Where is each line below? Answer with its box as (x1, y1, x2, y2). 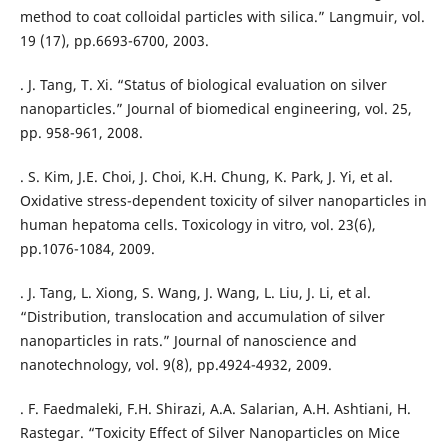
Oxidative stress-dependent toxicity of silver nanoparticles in (19, 191, 427, 211)
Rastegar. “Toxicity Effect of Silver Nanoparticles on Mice (19, 423, 400, 443)
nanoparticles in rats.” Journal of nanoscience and (19, 331, 357, 351)
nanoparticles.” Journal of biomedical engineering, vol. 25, (19, 99, 412, 119)
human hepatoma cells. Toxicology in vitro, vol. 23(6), (19, 215, 376, 235)
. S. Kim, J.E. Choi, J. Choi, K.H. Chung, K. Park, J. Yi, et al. (19, 167, 393, 187)
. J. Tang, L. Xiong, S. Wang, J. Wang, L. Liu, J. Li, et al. (19, 283, 371, 303)
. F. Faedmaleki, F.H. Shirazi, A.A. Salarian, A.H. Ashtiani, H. (19, 399, 411, 419)
